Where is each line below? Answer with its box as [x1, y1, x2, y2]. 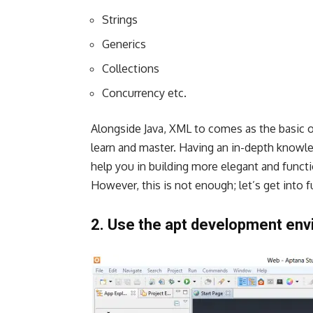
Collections [102, 61, 159, 76]
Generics [102, 37, 146, 52]
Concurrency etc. [102, 86, 187, 101]
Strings [102, 13, 138, 27]
